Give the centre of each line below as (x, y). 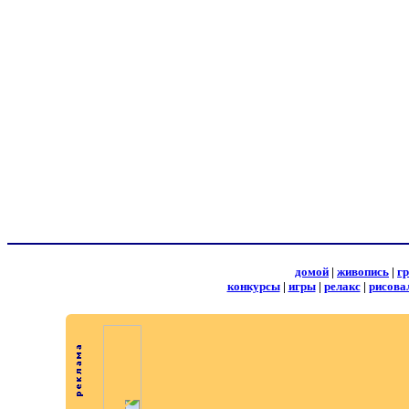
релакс (342, 287)
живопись (363, 272)
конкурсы (253, 287)
